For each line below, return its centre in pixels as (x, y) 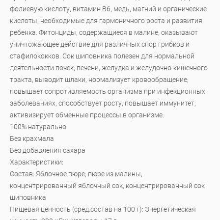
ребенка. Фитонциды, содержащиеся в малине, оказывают (104, 32)
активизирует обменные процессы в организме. (87, 115)
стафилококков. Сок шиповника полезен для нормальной (102, 56)
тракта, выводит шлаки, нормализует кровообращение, (99, 80)
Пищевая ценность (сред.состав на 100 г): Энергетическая (103, 209)
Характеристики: (37, 162)
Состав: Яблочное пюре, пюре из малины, (76, 174)
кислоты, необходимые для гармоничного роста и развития (106, 21)
